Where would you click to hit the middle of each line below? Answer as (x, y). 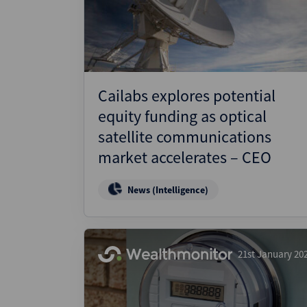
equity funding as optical (182, 116)
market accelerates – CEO (185, 157)
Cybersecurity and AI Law (171, 40)
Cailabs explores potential (187, 96)
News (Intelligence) (168, 190)
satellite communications (185, 137)
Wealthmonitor (146, 17)
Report (124, 56)
